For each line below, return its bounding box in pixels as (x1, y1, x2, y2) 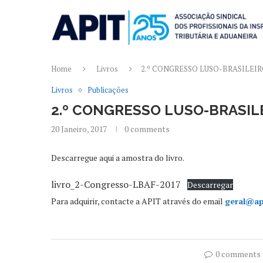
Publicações (87, 85, 129, 95)
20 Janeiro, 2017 (51, 123, 107, 134)
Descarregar (187, 179, 233, 190)
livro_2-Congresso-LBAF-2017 (51, 178, 181, 191)
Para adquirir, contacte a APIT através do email (51, 195, 225, 207)
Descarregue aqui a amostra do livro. (51, 152, 184, 163)
